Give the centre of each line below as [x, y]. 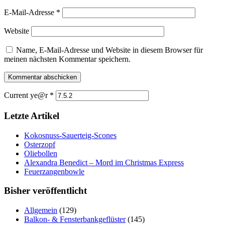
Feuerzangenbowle [54, 171]
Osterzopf [40, 144]
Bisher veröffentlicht [45, 191]
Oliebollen [41, 153]
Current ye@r [27, 95]
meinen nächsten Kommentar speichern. [67, 59]
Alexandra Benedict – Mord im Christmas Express [104, 162]
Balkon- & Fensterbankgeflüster [75, 219]
